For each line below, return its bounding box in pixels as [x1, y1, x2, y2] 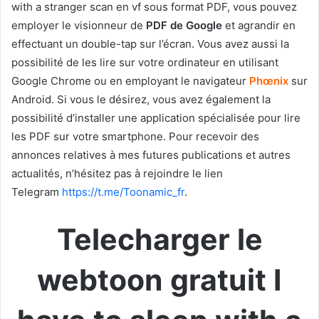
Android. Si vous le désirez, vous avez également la [11, 92, 271, 106]
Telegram [11, 184, 62, 199]
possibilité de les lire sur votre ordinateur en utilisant [11, 55, 278, 69]
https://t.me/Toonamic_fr [62, 184, 184, 199]
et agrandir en [222, 18, 296, 32]
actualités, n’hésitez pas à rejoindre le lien [11, 166, 223, 180]
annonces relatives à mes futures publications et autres [11, 147, 291, 162]
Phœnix [249, 73, 288, 88]
